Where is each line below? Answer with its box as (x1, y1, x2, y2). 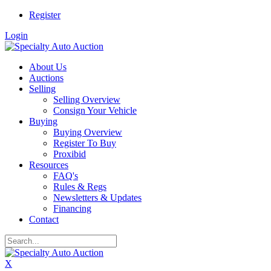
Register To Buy (53, 138, 116, 148)
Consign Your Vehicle (53, 105, 137, 116)
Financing (53, 203, 91, 214)
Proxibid (53, 149, 86, 159)
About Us (29, 62, 67, 72)
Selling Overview (53, 94, 120, 105)
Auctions (29, 73, 64, 83)
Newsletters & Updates (53, 192, 142, 203)
